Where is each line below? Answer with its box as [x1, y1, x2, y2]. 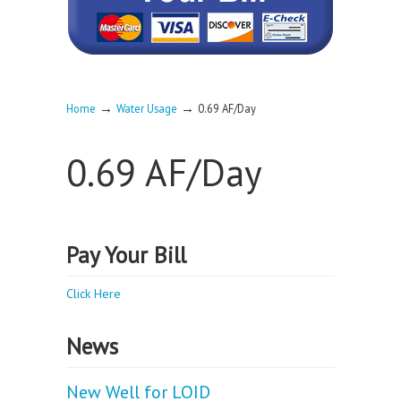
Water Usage [116, 101, 177, 115]
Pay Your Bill [66, 240, 186, 269]
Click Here [66, 286, 121, 302]
